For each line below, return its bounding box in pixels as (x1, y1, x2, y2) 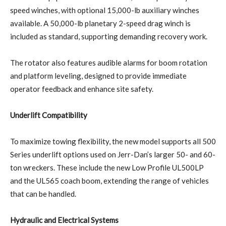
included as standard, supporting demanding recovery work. (10, 31, 207, 41)
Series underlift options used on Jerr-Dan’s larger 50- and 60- (10, 149, 215, 159)
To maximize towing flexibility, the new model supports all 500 (10, 136, 216, 146)
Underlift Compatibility (10, 110, 87, 120)
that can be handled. (10, 189, 76, 198)
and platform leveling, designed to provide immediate (10, 71, 187, 80)
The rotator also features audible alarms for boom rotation (10, 58, 207, 67)
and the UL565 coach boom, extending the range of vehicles (10, 176, 209, 185)
